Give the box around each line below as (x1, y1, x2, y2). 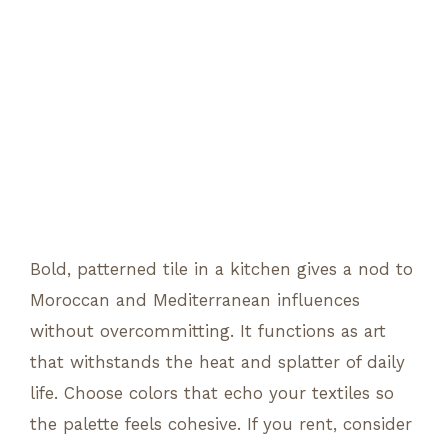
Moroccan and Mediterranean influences (30, 289, 360, 310)
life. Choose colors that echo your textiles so (30, 382, 394, 403)
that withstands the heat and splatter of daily (30, 351, 405, 372)
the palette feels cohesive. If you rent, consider (30, 413, 412, 434)
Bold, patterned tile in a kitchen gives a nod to (30, 258, 413, 279)
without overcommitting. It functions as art (30, 320, 386, 341)
